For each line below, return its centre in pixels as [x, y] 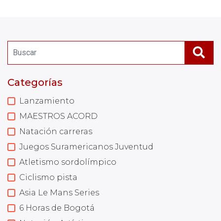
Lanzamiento [47, 101]
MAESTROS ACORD [58, 116]
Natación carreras [56, 131]
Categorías [35, 82]
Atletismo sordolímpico [68, 162]
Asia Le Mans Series [59, 192]
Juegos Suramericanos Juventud [86, 147]
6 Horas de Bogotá [57, 208]
